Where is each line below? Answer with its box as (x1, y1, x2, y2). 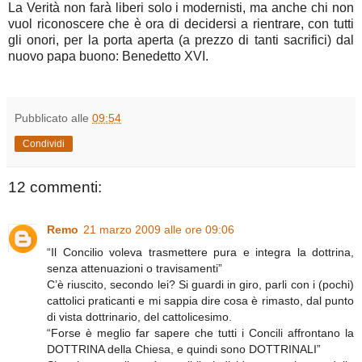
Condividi (23, 138, 65, 150)
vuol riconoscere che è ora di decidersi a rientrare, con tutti (8, 17, 354, 32)
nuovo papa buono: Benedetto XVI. (8, 49, 208, 64)
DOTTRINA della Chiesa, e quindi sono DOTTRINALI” (47, 342, 321, 356)
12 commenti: (8, 179, 102, 196)
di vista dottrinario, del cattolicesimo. (47, 309, 232, 323)
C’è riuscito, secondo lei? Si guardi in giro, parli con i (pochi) (47, 277, 354, 291)
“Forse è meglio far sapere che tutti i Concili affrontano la (47, 326, 354, 339)
